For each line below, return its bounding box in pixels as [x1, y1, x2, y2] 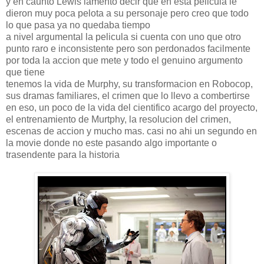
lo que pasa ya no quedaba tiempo [6, 19, 150, 30]
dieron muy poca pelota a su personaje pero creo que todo [6, 8, 249, 18]
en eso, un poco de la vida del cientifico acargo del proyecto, [6, 102, 258, 113]
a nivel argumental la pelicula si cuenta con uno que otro [6, 31, 241, 42]
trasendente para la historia [6, 149, 120, 160]
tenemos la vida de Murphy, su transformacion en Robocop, [6, 78, 253, 89]
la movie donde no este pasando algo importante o [6, 137, 217, 148]
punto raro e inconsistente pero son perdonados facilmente [6, 43, 250, 54]
